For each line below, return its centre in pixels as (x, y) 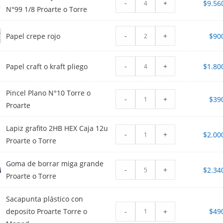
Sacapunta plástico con (45, 199)
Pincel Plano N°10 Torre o (49, 93)
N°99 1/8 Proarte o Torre (47, 9)
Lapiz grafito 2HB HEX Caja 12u (57, 128)
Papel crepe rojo (33, 36)
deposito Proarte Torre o (47, 212)
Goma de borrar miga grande (55, 164)
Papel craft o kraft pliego (47, 66)
